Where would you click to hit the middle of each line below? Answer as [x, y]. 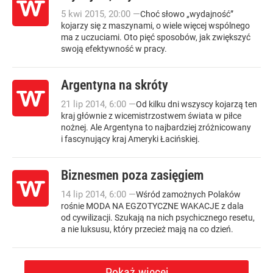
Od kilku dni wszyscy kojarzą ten [197, 104]
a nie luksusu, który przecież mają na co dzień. [147, 229]
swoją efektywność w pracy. [114, 49]
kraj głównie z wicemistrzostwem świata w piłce [151, 116]
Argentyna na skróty [115, 85]
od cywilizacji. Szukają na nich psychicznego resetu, [158, 218]
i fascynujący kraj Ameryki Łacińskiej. [130, 139]
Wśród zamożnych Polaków [188, 194]
